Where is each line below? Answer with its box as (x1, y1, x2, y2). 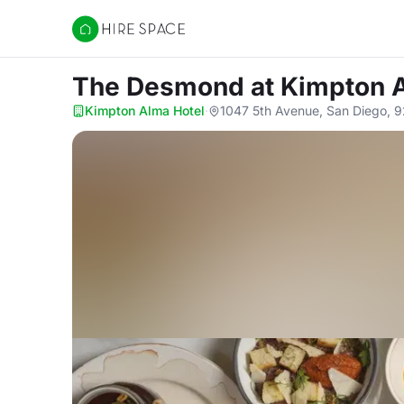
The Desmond (72, 71, 251, 102)
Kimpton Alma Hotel (85, 103, 205, 118)
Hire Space (71, 29, 146, 47)
